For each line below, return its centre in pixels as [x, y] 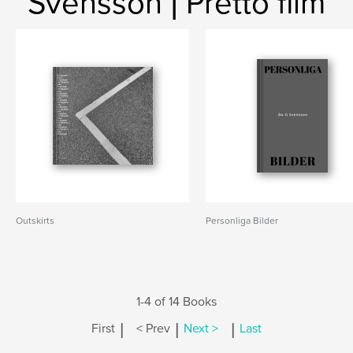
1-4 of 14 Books [176, 302]
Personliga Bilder [242, 221]
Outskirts [35, 221]
